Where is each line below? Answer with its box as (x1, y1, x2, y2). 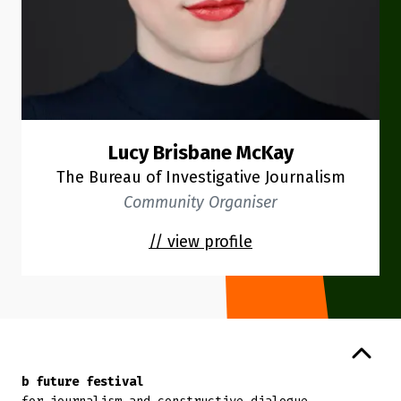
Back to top (21, 340, 99, 357)
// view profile (149, 232, 252, 252)
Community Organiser (124, 192, 277, 212)
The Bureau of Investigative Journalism (55, 167, 346, 187)
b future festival (21, 373, 150, 390)
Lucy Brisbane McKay (107, 141, 294, 165)
